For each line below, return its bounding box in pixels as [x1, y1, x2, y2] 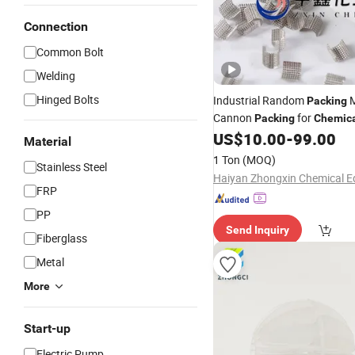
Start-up [24, 321, 71, 336]
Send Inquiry [226, 223, 289, 236]
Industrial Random [213, 93, 307, 108]
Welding [36, 68, 75, 83]
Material [24, 134, 71, 149]
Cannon [213, 110, 254, 125]
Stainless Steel [36, 159, 107, 174]
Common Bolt [36, 44, 104, 59]
